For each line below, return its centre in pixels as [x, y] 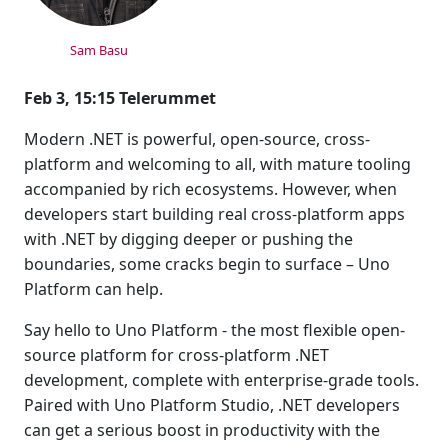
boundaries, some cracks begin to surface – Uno [207, 264]
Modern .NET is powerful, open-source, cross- [197, 139]
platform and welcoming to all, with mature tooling [217, 164]
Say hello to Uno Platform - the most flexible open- [214, 330]
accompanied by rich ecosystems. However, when [210, 189]
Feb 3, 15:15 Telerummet [120, 98]
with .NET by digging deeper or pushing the [188, 239]
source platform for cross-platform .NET [176, 355]
